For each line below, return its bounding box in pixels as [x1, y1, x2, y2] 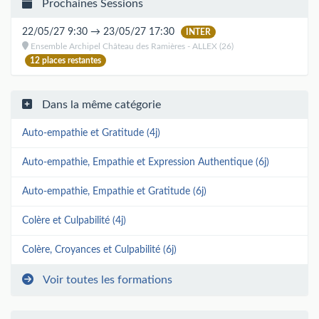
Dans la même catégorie [39, 98, 161, 110]
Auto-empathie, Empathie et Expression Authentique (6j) [22, 157, 269, 167]
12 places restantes [30, 56, 101, 65]
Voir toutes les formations [41, 273, 172, 286]
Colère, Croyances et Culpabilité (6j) [22, 244, 177, 255]
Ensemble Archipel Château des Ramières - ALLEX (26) [28, 41, 234, 51]
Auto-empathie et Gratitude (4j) [22, 127, 160, 138]
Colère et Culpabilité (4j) [22, 215, 126, 226]
